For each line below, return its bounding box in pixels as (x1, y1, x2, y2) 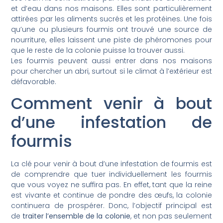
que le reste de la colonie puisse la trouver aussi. (11, 45, 185, 55)
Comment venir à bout (11, 92, 212, 114)
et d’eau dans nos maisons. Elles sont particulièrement (11, 3, 212, 13)
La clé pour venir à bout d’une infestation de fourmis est (11, 159, 212, 169)
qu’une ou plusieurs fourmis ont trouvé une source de (11, 24, 212, 34)
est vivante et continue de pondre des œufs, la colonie (11, 190, 212, 200)
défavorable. (11, 76, 57, 87)
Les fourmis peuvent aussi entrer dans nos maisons (11, 55, 212, 66)
